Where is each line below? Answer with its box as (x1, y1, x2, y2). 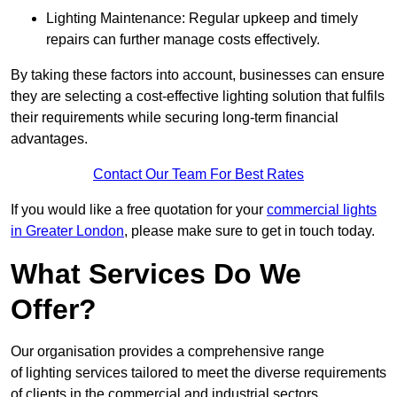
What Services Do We (11, 258, 301, 291)
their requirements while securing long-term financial (11, 110, 339, 126)
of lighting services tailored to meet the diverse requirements (11, 365, 386, 381)
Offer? (11, 293, 97, 326)
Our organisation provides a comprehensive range (11, 344, 324, 360)
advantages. (11, 131, 88, 147)
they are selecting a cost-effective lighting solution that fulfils (11, 89, 385, 105)
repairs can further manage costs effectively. (46, 32, 320, 48)
